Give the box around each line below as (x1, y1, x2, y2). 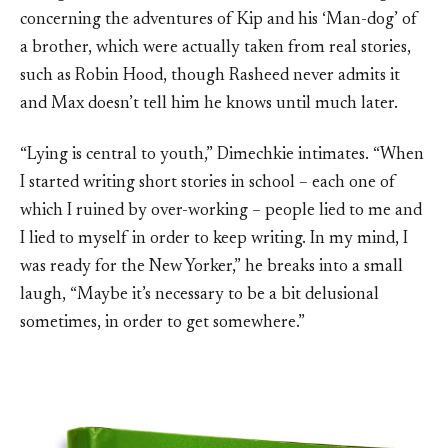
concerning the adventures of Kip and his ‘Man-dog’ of (20, 12, 418, 30)
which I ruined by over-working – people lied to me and (20, 203, 422, 221)
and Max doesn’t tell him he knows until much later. (20, 96, 398, 114)
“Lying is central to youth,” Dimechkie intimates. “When (20, 147, 424, 165)
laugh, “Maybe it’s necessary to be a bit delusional (20, 287, 379, 305)
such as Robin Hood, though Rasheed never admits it (20, 68, 400, 86)
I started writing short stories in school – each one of (20, 175, 396, 193)
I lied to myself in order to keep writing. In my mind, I (20, 231, 408, 249)
